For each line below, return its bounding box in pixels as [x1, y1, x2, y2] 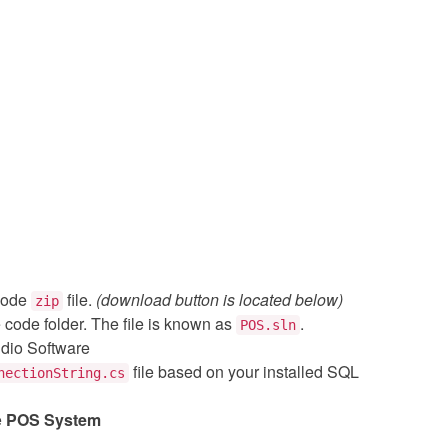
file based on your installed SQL [129, 360, 359, 383]
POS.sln [240, 317, 296, 333]
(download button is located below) [96, 288, 343, 311]
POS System [6, 408, 101, 431]
